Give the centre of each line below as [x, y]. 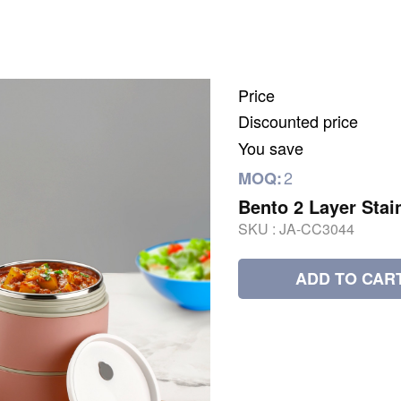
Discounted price [298, 121]
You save [271, 148]
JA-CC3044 [317, 229]
